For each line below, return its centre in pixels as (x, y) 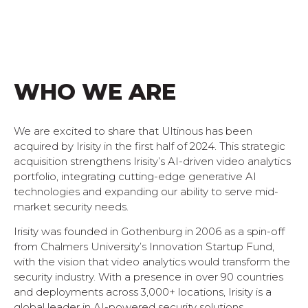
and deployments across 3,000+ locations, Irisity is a (143, 292)
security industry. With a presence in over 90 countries (148, 277)
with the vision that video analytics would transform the (152, 262)
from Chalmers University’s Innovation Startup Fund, (144, 247)
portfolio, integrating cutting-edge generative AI (135, 176)
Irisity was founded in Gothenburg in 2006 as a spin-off (149, 232)
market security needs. (71, 206)
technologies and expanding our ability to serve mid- (146, 191)
